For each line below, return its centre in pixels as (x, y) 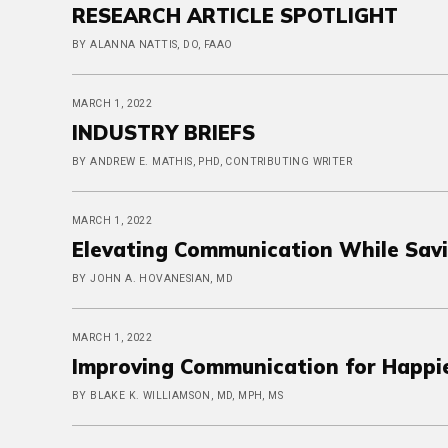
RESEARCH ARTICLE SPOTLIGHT (235, 15)
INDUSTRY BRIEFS (163, 132)
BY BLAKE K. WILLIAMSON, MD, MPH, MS (177, 395)
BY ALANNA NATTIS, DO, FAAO (152, 44)
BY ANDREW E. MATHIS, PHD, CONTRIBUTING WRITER (212, 161)
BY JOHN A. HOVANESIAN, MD (152, 278)
